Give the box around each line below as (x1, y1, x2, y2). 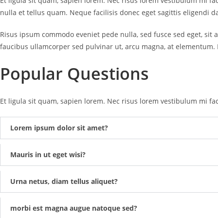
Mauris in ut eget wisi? (10, 149, 86, 159)
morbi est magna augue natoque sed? (10, 203, 137, 213)
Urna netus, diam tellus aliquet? (10, 176, 118, 186)
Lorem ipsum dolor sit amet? (10, 123, 108, 132)
